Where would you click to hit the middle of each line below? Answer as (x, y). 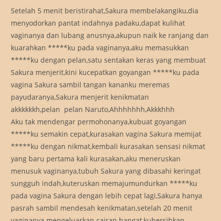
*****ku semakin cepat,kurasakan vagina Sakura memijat (106, 134)
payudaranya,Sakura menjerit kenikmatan (80, 97)
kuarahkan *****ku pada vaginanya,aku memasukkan (100, 48)
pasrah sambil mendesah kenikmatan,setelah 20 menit (102, 208)
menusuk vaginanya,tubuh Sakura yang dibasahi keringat (106, 171)
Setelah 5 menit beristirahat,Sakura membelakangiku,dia (105, 11)
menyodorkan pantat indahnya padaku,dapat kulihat (98, 23)
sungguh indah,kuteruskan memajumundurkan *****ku (104, 184)
